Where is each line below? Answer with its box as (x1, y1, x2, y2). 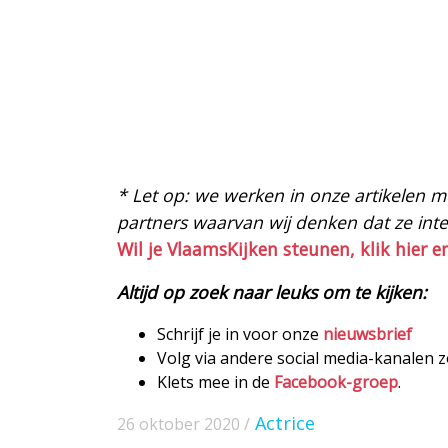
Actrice (255, 411, 315, 436)
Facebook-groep (274, 371, 398, 394)
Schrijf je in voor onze (157, 323, 323, 346)
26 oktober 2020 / (117, 413, 250, 436)
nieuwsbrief (323, 323, 412, 346)
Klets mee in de (157, 371, 274, 394)
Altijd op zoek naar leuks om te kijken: (117, 280, 427, 305)
